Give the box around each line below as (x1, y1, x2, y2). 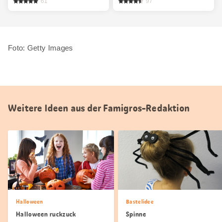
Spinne (126, 210, 146, 219)
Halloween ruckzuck (16, 210, 76, 219)
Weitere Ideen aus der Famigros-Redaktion (8, 101, 190, 114)
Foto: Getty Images (8, 43, 73, 52)
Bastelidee (126, 198, 154, 206)
